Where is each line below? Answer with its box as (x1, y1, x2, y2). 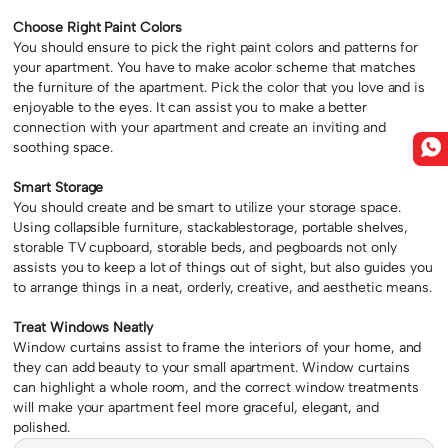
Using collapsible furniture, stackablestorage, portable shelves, (13, 218, 409, 236)
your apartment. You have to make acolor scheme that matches (13, 58, 416, 76)
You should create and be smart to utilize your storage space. (13, 198, 401, 216)
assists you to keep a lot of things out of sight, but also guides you (13, 258, 433, 276)
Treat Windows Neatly (13, 318, 153, 336)
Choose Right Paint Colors (13, 18, 182, 36)
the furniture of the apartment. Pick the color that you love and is (13, 78, 426, 96)
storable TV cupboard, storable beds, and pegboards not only (13, 238, 397, 256)
